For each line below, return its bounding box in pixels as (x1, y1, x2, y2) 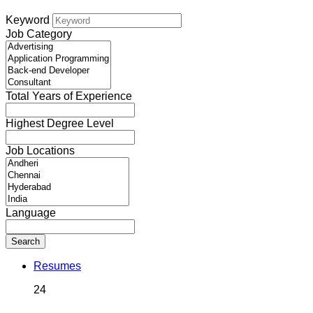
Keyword (6, 14, 50, 27)
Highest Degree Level (6, 117, 114, 130)
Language (6, 207, 56, 219)
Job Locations (6, 145, 75, 157)
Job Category (6, 28, 72, 41)
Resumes (34, 260, 81, 272)
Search (11, 236, 40, 247)
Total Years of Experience (6, 90, 132, 103)
